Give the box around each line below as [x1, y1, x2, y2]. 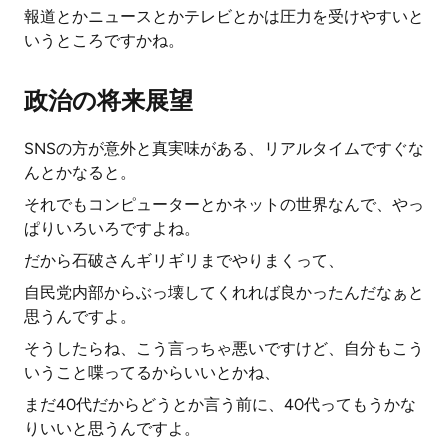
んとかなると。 [24, 163, 136, 182]
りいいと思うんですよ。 [24, 419, 200, 438]
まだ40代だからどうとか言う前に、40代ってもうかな [24, 395, 416, 414]
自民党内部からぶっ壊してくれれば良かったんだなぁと [24, 283, 424, 302]
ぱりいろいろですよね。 [24, 219, 200, 238]
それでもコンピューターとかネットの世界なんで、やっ [24, 195, 424, 214]
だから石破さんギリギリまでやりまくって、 [24, 251, 344, 270]
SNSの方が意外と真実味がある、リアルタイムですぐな [24, 139, 424, 158]
